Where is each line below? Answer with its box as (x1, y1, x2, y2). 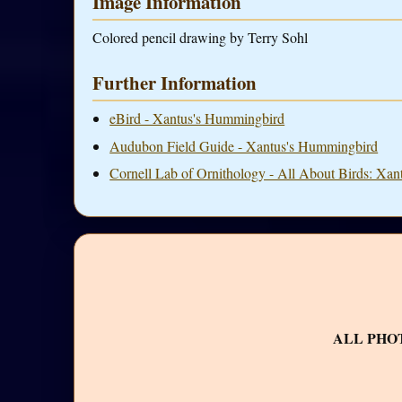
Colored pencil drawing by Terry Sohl (92, 27, 308, 47)
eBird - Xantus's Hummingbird (109, 109, 285, 128)
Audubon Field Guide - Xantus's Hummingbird (109, 135, 379, 155)
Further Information (92, 69, 257, 97)
